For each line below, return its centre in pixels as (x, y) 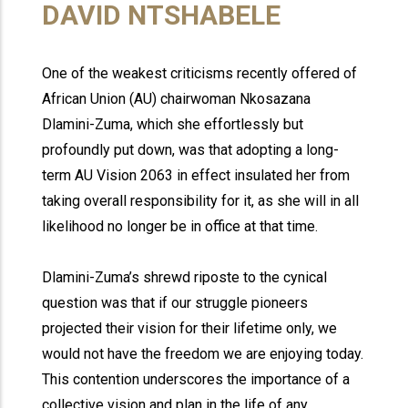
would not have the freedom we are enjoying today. (203, 354)
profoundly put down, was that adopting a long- (191, 150)
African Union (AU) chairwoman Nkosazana (177, 99)
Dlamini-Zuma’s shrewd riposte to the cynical (185, 277)
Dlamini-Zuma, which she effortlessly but (173, 124)
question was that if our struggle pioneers (175, 303)
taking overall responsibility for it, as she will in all (201, 201)
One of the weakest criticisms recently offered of (200, 73)
